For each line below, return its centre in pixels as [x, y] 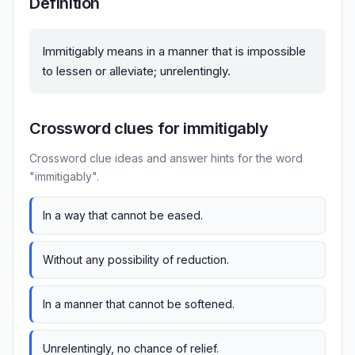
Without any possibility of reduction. [136, 260]
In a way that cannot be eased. [123, 216]
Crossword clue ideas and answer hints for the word [166, 158]
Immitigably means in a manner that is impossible [174, 52]
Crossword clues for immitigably [149, 129]
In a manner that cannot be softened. [139, 304]
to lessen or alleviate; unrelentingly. [136, 71]
